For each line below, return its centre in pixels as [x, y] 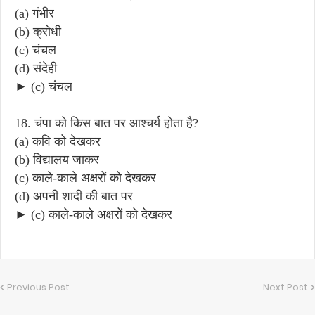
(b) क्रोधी [38, 31]
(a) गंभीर [34, 13]
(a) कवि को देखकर [58, 141]
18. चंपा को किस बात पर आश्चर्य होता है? [107, 123]
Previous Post [38, 287]
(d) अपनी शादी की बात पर [74, 196]
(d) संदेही [36, 68]
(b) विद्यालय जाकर [57, 159]
